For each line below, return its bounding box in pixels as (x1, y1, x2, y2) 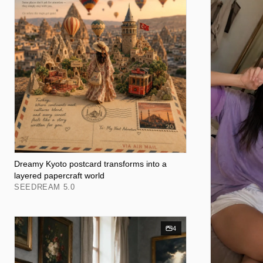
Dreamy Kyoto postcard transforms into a (14, 159, 167, 168)
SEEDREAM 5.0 (14, 183, 75, 191)
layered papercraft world (14, 171, 104, 180)
